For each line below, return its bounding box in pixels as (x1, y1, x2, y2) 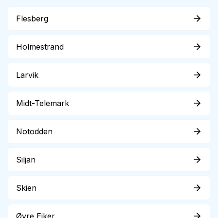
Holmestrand (16, 42, 64, 52)
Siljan (16, 155, 36, 164)
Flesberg (16, 14, 48, 23)
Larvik (16, 70, 38, 80)
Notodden (16, 127, 53, 136)
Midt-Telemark (16, 98, 69, 108)
